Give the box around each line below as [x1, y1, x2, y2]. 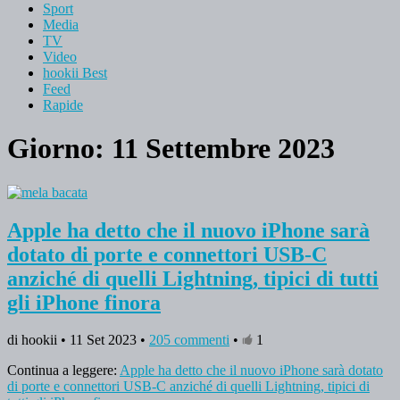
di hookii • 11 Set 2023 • [7, 332, 149, 348]
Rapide [43, 96, 83, 112]
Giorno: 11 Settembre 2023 [7, 132, 335, 165]
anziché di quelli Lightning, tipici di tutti [7, 266, 379, 290]
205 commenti [149, 332, 229, 348]
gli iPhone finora [7, 290, 161, 314]
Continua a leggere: [7, 362, 120, 379]
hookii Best [43, 64, 107, 80]
